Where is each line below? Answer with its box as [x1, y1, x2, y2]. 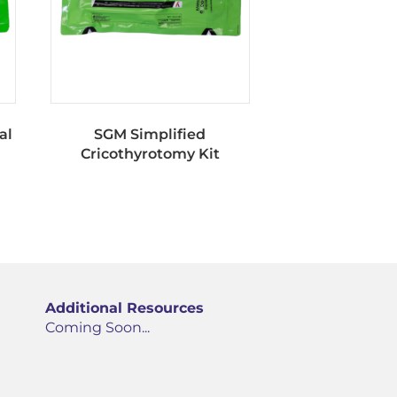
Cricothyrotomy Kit [80, 145, 220, 163]
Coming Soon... [45, 319, 150, 337]
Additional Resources [45, 300, 204, 317]
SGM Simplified [94, 126, 206, 144]
